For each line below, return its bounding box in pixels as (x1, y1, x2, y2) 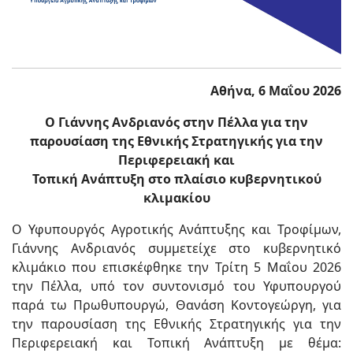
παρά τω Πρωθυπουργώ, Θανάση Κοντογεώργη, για (12, 296, 341, 314)
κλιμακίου (143, 189, 210, 207)
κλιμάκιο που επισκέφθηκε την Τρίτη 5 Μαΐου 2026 (12, 258, 341, 277)
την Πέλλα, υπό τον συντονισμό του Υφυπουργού (12, 277, 341, 295)
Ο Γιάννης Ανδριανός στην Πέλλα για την (45, 113, 308, 132)
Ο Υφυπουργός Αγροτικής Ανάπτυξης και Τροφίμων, (12, 221, 341, 239)
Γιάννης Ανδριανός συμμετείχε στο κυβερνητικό (12, 240, 341, 258)
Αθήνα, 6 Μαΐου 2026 (210, 82, 341, 100)
